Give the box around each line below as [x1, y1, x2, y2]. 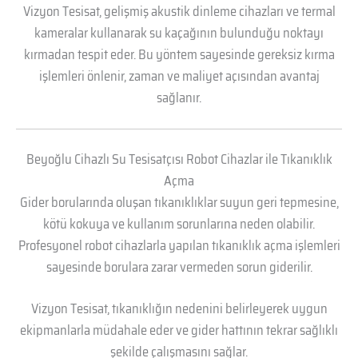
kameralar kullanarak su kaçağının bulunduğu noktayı [34, 22, 324, 43]
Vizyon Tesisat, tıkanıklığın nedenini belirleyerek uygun [30, 297, 328, 319]
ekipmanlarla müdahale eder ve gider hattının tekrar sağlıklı [20, 319, 338, 340]
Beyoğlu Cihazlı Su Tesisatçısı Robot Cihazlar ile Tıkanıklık [26, 149, 332, 170]
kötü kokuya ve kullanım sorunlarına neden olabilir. [43, 213, 315, 235]
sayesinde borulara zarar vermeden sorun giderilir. [46, 257, 312, 278]
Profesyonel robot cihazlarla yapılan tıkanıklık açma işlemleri [18, 235, 340, 257]
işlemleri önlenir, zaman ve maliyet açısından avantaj [38, 66, 320, 86]
